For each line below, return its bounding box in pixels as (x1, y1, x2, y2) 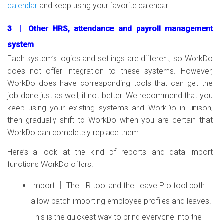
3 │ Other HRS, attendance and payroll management (7, 24, 213, 33)
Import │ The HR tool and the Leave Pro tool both (31, 181, 205, 190)
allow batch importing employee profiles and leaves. (31, 196, 211, 206)
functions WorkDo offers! (7, 160, 93, 169)
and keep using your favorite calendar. (37, 1, 170, 10)
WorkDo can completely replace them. (7, 128, 140, 137)
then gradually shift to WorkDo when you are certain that (7, 115, 213, 125)
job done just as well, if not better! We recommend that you (7, 91, 213, 100)
